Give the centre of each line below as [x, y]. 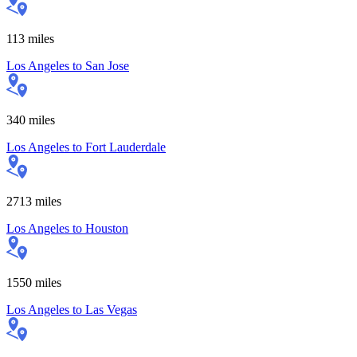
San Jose [107, 65]
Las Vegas [111, 309]
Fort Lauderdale [126, 147]
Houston [107, 228]
